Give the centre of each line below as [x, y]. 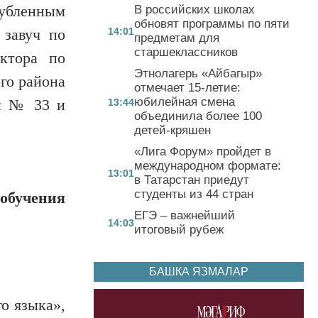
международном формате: [208, 165]
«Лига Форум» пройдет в [203, 151]
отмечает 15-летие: [187, 87]
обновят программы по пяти [212, 23]
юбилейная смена [185, 102]
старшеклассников [186, 52]
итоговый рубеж [179, 229]
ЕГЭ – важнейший [185, 215]
